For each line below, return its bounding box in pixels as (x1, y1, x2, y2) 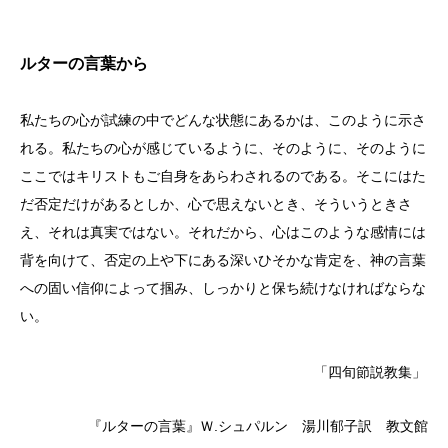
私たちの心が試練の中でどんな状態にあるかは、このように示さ (20, 111, 426, 128)
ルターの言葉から (20, 54, 148, 72)
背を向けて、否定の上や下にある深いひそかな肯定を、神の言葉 (20, 251, 426, 268)
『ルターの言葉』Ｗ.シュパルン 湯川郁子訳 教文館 (74, 417, 428, 434)
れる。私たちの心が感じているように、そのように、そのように (20, 139, 426, 156)
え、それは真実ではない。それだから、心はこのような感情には (20, 223, 426, 240)
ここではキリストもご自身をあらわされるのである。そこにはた (20, 167, 426, 184)
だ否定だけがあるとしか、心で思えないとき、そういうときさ (20, 195, 412, 212)
